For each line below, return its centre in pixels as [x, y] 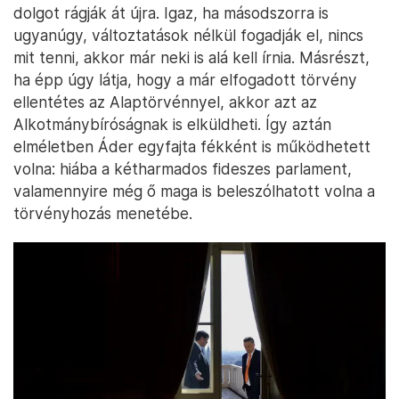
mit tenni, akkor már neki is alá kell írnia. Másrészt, [191, 58]
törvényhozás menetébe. [103, 214]
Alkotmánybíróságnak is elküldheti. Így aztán [172, 125]
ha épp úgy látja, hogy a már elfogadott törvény [185, 80]
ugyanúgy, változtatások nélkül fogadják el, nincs [188, 36]
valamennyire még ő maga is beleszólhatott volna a [194, 191]
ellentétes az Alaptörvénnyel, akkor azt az [165, 102]
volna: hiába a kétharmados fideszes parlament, [183, 169]
